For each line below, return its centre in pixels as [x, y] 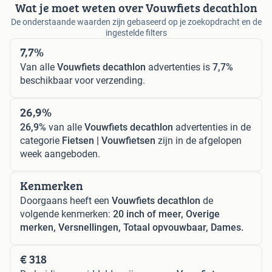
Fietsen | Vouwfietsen [109, 140]
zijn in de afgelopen [199, 140]
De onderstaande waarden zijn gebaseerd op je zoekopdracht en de [136, 22]
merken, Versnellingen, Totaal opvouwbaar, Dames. [132, 227]
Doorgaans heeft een [66, 200]
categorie [41, 140]
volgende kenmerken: [66, 214]
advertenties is [179, 67]
